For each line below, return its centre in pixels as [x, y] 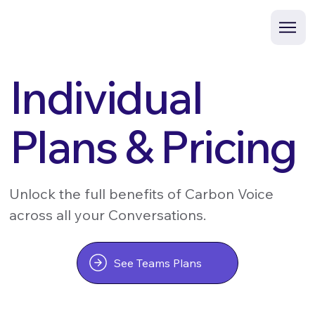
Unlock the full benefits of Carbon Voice [142, 193]
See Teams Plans [158, 263]
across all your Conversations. [108, 214]
